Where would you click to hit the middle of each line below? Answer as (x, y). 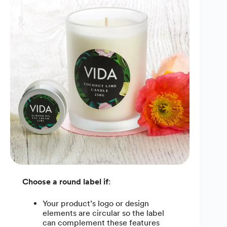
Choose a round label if (65, 182)
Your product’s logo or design (96, 204)
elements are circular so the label (103, 213)
